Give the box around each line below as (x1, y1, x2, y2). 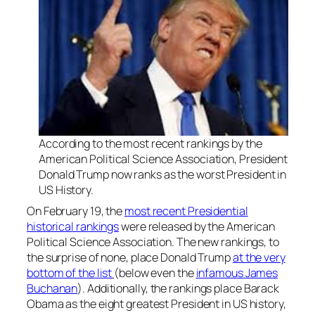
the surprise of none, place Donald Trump (27, 249, 233, 265)
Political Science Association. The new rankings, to (27, 233, 279, 250)
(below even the (114, 264, 196, 281)
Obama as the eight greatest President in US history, (27, 295, 286, 311)
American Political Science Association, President (39, 150, 288, 167)
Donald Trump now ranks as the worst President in (39, 166, 287, 182)
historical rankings (27, 218, 120, 234)
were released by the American (119, 218, 276, 234)
